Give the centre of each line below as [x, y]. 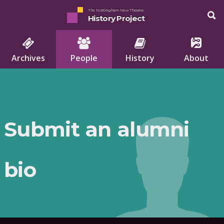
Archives [28, 58]
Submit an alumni [97, 129]
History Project [116, 18]
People [84, 58]
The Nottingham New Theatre [116, 10]
